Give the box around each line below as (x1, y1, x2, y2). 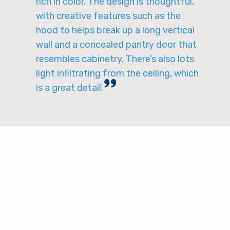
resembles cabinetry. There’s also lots (36, 53, 194, 65)
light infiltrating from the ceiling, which (36, 68, 199, 79)
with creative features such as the (36, 10, 181, 22)
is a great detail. (36, 82, 103, 93)
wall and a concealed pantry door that (36, 39, 197, 50)
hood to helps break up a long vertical (36, 25, 195, 36)
